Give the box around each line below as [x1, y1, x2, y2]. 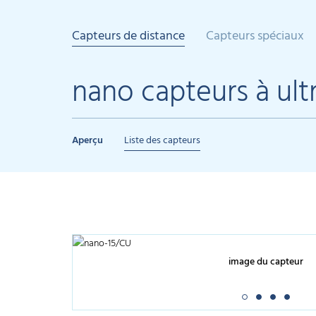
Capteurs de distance [72, 26, 185, 47]
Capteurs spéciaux [206, 26, 304, 47]
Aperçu [72, 133, 103, 149]
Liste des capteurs [124, 133, 200, 149]
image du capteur [229, 254, 303, 271]
